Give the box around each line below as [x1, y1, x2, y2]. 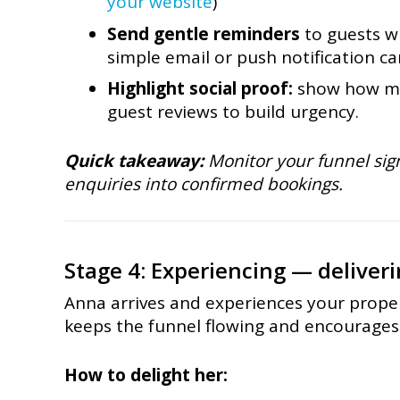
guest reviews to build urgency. [106, 100, 359, 124]
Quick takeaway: [64, 148, 204, 172]
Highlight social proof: [106, 77, 293, 101]
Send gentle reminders [106, 21, 300, 46]
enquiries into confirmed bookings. [64, 171, 343, 196]
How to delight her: [64, 362, 228, 387]
